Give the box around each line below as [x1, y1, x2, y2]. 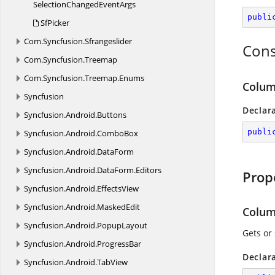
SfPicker [39, 17, 69, 28]
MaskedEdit [97, 201, 140, 212]
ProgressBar [97, 238, 141, 249]
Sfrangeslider [85, 36, 132, 47]
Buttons [97, 109, 126, 120]
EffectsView [97, 183, 139, 194]
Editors [136, 165, 161, 176]
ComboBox [97, 128, 138, 139]
